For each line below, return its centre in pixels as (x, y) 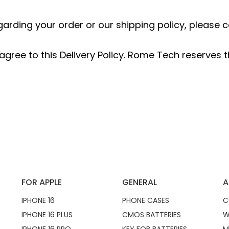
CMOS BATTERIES (151, 215)
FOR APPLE (41, 182)
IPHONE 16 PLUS (47, 215)
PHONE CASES (145, 200)
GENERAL (139, 182)
